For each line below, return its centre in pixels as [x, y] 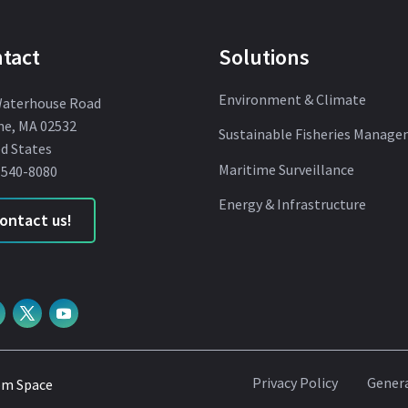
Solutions [265, 56]
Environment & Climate [293, 99]
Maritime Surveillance [287, 169]
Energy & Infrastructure [293, 204]
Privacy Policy [295, 382]
